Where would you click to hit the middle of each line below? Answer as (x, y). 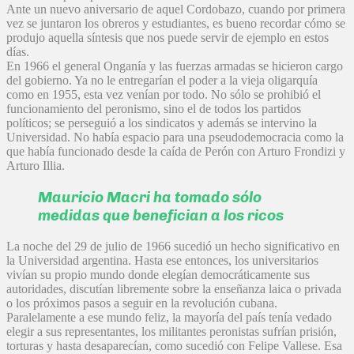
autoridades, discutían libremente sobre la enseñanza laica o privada (174, 288)
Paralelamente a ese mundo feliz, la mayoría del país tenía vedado (169, 317)
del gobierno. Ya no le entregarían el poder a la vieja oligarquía (162, 81)
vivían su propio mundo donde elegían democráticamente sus (158, 274)
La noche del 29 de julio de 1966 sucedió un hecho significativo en (173, 246)
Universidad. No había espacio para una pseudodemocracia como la (175, 137)
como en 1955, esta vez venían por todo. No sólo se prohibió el (164, 95)
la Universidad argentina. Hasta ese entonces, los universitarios (162, 260)
